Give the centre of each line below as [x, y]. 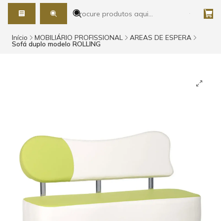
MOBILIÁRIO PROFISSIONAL [79, 37]
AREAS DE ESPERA [161, 37]
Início [20, 37]
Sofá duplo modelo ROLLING [56, 44]
